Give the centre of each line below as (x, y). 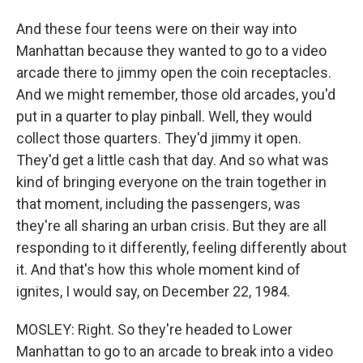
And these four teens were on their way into (156, 29)
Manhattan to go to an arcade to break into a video (175, 351)
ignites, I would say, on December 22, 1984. (153, 291)
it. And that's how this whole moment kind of (158, 269)
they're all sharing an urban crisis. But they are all (171, 226)
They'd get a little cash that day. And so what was (173, 160)
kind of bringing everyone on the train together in (171, 182)
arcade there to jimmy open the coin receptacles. (174, 73)
